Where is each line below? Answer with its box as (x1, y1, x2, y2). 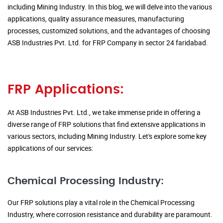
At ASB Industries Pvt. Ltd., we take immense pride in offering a (7, 108, 201, 117)
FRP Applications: (7, 83, 124, 97)
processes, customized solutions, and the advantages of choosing (7, 26, 210, 36)
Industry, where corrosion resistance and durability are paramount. (7, 210, 213, 220)
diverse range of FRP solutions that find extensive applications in (7, 119, 206, 129)
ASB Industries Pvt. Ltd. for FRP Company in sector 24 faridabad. (7, 38, 208, 48)
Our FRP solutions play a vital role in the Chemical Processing (7, 198, 195, 208)
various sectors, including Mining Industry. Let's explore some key (7, 131, 207, 141)
